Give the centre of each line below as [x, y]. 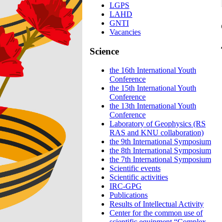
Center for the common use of [156, 213]
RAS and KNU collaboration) [157, 133]
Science [104, 51]
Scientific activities [139, 177]
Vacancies [125, 32]
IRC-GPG [126, 186]
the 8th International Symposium [160, 151]
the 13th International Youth [153, 106]
